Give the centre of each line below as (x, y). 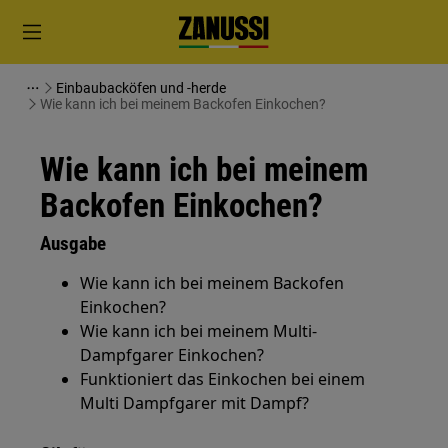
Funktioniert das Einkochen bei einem (223, 379)
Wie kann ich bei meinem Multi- (199, 331)
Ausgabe (73, 243)
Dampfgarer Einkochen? (172, 355)
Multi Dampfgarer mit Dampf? (195, 403)
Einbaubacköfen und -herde (141, 88)
